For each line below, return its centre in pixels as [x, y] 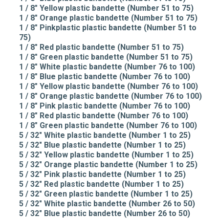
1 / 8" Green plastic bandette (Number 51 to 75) [106, 57]
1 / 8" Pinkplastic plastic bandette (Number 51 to [108, 28]
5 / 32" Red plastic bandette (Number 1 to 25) [101, 184]
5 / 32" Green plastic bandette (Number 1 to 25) [106, 194]
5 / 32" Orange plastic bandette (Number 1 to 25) [108, 164]
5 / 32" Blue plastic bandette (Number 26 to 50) [105, 213]
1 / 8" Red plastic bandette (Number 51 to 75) [101, 47]
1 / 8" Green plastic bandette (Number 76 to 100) [108, 125]
